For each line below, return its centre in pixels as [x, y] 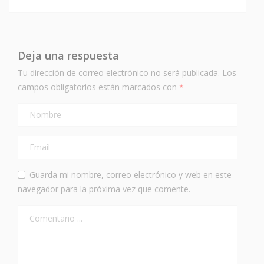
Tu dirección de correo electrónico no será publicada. [119, 72]
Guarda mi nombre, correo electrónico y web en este [131, 174]
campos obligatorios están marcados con [98, 87]
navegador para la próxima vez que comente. [104, 189]
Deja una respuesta [68, 55]
